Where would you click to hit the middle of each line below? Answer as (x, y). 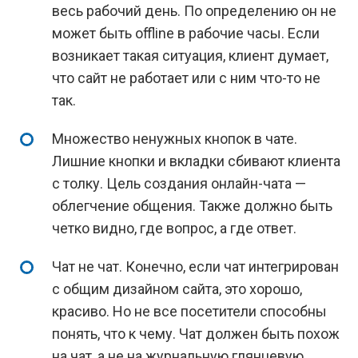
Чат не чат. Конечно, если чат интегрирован (195, 267)
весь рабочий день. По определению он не (194, 11)
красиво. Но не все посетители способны (189, 311)
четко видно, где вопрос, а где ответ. (174, 228)
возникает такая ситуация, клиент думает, (190, 56)
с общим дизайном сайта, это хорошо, (177, 289)
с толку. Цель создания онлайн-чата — (179, 183)
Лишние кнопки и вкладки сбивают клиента (196, 161)
